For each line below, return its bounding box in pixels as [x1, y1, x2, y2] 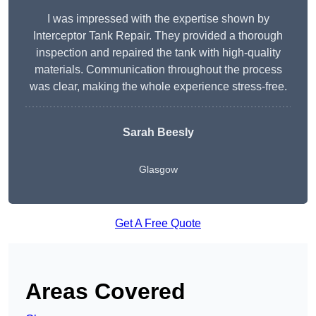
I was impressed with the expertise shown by [47, 13, 269, 25]
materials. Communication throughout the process [34, 63, 282, 76]
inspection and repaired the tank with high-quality [35, 47, 281, 59]
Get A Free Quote [115, 217, 201, 230]
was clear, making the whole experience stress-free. [29, 80, 287, 93]
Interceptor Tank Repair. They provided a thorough [33, 30, 283, 42]
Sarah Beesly [122, 126, 194, 139]
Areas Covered [25, 279, 186, 305]
